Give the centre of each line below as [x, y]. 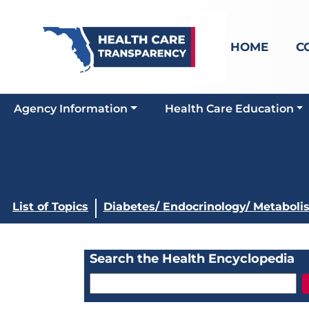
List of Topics [50, 207]
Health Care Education [229, 109]
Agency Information [71, 109]
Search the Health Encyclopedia [192, 259]
